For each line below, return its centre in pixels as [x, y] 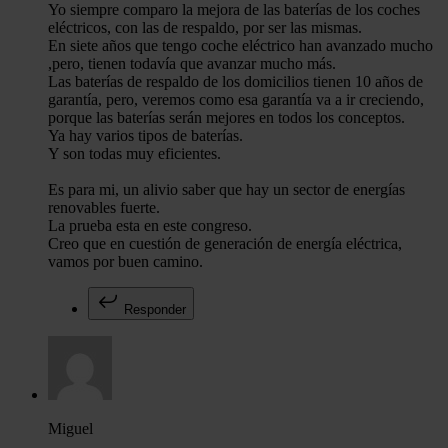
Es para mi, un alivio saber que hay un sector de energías [226, 190]
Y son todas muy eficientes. [134, 154]
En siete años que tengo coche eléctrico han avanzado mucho [240, 46]
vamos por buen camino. [125, 262]
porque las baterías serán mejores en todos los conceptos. [226, 118]
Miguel [70, 429]
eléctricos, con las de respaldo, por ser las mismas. [205, 28]
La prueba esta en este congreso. [150, 226]
